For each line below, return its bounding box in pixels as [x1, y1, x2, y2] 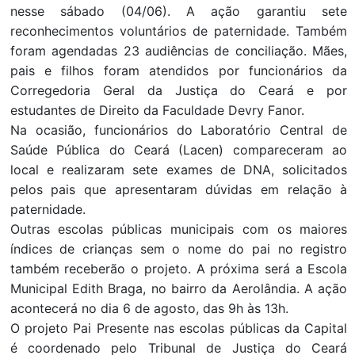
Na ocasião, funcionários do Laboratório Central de [10, 122, 348, 139]
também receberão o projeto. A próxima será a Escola [10, 261, 348, 277]
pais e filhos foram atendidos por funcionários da [10, 63, 348, 79]
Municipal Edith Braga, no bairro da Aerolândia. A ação [10, 281, 348, 297]
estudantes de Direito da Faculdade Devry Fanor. [10, 102, 304, 119]
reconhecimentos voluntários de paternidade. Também [10, 23, 348, 40]
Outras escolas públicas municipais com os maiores [10, 221, 348, 238]
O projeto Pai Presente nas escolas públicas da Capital [10, 320, 348, 337]
